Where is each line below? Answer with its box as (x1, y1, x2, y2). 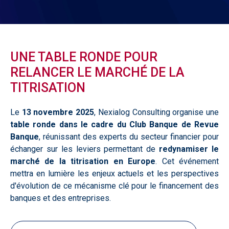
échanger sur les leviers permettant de (10, 144, 159, 154)
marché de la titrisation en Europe (10, 156, 156, 166)
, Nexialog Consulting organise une (94, 107, 219, 117)
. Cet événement (155, 156, 219, 166)
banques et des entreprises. (10, 193, 111, 203)
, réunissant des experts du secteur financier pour (39, 131, 219, 142)
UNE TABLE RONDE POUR (10, 49, 157, 64)
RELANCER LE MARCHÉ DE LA (10, 64, 185, 80)
